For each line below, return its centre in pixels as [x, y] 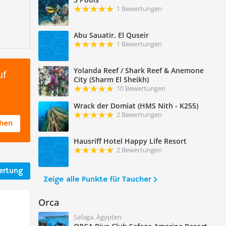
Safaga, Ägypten [97, 217]
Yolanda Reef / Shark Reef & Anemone [138, 71]
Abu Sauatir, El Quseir [111, 35]
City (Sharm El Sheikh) [111, 80]
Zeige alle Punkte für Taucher [97, 180]
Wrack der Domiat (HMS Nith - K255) [136, 106]
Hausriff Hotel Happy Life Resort [130, 141]
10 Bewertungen [141, 89]
